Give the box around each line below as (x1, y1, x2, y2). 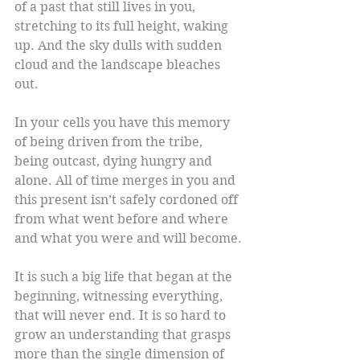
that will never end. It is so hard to (14, 308, 229, 324)
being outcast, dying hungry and (14, 153, 215, 170)
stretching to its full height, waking (14, 18, 231, 35)
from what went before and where (14, 211, 231, 227)
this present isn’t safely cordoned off (14, 192, 241, 208)
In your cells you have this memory (14, 115, 233, 131)
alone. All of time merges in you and (14, 173, 239, 189)
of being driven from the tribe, (14, 134, 206, 150)
